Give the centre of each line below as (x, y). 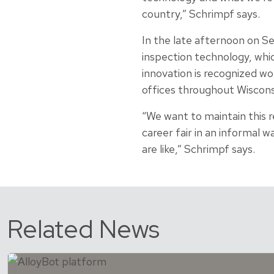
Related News (83, 229)
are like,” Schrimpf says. (198, 149)
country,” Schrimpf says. (201, 13)
